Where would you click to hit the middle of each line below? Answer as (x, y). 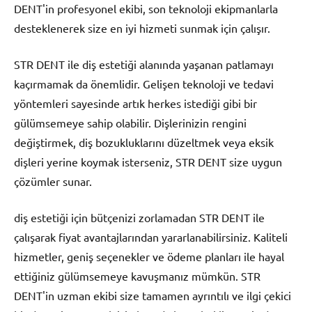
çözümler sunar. (53, 181)
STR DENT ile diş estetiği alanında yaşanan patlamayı (144, 64)
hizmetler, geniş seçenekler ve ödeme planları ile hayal (149, 256)
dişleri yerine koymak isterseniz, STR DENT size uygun (148, 161)
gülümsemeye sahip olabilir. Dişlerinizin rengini (130, 122)
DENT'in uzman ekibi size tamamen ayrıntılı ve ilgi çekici (153, 295)
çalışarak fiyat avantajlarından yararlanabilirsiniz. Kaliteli (151, 236)
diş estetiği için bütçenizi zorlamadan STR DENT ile (139, 217)
